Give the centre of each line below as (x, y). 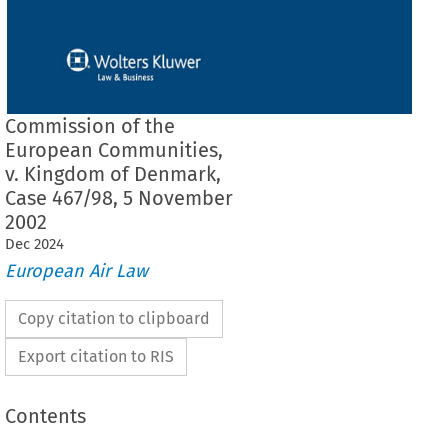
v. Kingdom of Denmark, (112, 173)
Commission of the (89, 125)
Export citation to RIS (95, 357)
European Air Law (76, 271)
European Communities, (113, 149)
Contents (45, 416)
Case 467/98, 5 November (118, 197)
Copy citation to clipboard (113, 319)
